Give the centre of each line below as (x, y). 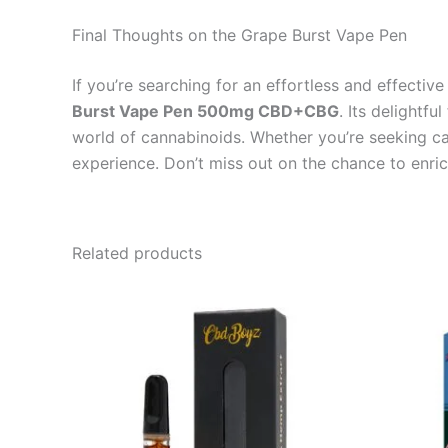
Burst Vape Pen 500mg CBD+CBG (205, 110)
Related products (137, 252)
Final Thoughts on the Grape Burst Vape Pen (239, 34)
